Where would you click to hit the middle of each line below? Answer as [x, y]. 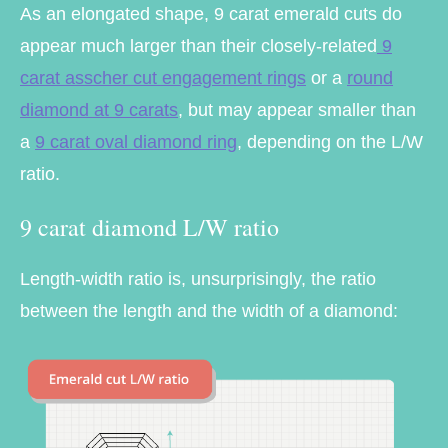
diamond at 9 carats [99, 110]
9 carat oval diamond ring [136, 142]
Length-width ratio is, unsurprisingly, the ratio [198, 278]
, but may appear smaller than [297, 110]
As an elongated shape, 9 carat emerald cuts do [211, 14]
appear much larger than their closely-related [198, 46]
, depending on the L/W [330, 142]
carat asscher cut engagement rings [163, 78]
